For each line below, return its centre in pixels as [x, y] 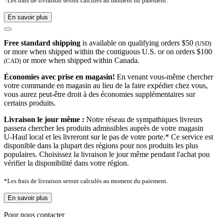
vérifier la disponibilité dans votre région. [66, 163]
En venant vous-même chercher [164, 77]
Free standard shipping [42, 43]
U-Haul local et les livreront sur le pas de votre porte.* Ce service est [108, 137]
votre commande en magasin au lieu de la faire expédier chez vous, [106, 86]
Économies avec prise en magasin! [59, 77]
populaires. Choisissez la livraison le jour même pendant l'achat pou [107, 155]
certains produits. [30, 103]
